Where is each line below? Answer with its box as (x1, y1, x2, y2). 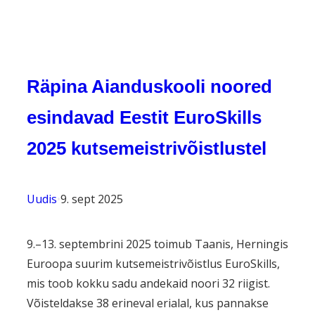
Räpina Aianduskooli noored (27, 77, 272, 97)
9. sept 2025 (60, 191, 123, 207)
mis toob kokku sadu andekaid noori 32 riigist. (27, 276, 270, 292)
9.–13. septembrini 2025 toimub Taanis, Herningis (27, 236, 288, 252)
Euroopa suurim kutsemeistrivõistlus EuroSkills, (27, 256, 280, 272)
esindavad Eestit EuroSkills (27, 108, 262, 128)
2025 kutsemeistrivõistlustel (27, 139, 266, 159)
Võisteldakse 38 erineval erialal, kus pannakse (27, 295, 269, 311)
